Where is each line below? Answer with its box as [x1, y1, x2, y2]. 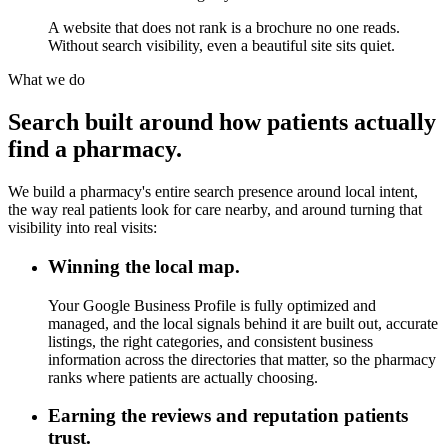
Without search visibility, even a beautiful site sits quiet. [48, 37, 395, 55]
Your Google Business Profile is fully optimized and [48, 296, 376, 314]
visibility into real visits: [8, 219, 157, 237]
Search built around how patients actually [8, 109, 436, 136]
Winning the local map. [48, 255, 240, 277]
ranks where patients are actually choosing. [48, 368, 318, 386]
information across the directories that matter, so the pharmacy [48, 350, 436, 368]
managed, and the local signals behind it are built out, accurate [48, 314, 438, 332]
